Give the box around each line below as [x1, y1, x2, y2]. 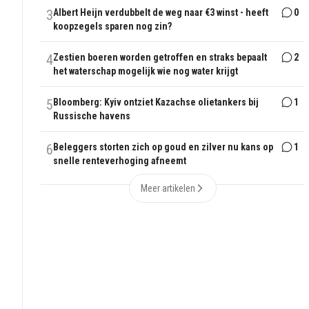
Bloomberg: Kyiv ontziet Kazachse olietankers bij [53, 97, 259, 108]
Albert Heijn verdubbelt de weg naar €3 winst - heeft [53, 7, 269, 19]
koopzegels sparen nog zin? [53, 21, 172, 32]
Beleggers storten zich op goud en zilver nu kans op [53, 141, 274, 153]
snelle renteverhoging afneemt [53, 155, 187, 167]
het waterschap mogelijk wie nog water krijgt [53, 66, 239, 77]
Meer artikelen [140, 183, 195, 195]
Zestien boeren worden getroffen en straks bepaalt [53, 52, 268, 63]
